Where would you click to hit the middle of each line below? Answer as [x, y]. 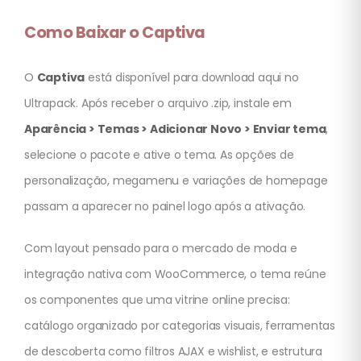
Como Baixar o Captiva [115, 33]
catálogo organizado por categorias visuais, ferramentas [180, 326]
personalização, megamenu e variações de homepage [176, 181]
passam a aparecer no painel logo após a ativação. [165, 207]
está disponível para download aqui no [192, 78]
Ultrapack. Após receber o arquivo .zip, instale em [158, 104]
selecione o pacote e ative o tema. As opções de [159, 155]
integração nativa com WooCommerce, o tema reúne [175, 274]
